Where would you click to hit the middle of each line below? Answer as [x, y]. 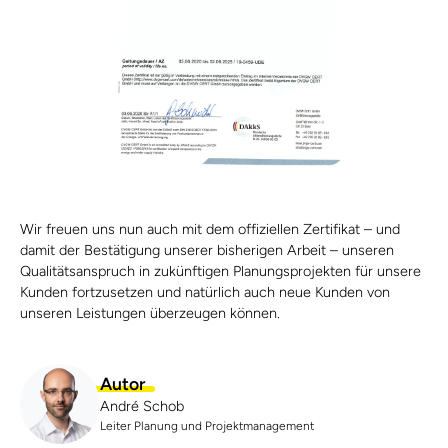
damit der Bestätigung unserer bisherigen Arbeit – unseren [207, 249]
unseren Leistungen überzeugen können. [150, 312]
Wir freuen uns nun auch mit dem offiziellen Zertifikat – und [210, 228]
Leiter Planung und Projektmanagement [207, 425]
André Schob [142, 405]
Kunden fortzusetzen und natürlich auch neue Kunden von [205, 291]
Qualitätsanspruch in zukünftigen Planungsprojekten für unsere [220, 270]
